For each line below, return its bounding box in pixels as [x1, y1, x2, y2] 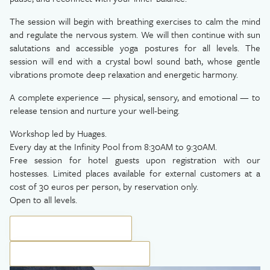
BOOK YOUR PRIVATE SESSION [27, 248, 133, 260]
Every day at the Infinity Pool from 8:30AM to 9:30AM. [10, 140, 217, 153]
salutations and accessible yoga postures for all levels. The [10, 41, 260, 54]
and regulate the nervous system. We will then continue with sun [10, 28, 260, 41]
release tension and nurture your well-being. [10, 104, 180, 117]
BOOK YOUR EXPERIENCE [27, 222, 115, 234]
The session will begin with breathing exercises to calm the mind [10, 14, 260, 28]
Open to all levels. [10, 193, 77, 206]
